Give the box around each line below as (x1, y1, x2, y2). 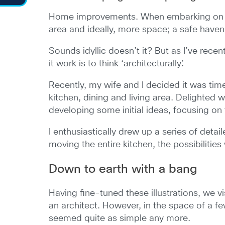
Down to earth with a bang (49, 163, 198, 175)
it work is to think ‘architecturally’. (49, 59, 184, 68)
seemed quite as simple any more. (49, 214, 191, 223)
